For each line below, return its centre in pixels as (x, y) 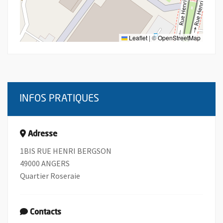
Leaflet (137, 37)
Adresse (43, 134)
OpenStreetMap (179, 37)
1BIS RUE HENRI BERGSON (66, 151)
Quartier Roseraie (50, 175)
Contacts (46, 212)
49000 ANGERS (45, 163)
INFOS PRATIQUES (59, 99)
